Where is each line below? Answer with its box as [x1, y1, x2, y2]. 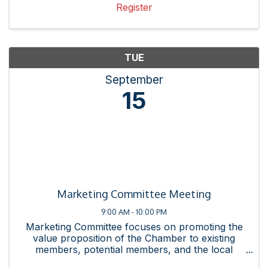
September [105, 72, 163, 87]
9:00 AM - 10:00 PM [101, 206, 167, 217]
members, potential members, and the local [35, 243, 233, 255]
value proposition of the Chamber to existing [33, 232, 235, 244]
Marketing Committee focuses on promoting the [25, 220, 243, 233]
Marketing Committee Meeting [57, 187, 211, 200]
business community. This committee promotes [28, 254, 240, 267]
